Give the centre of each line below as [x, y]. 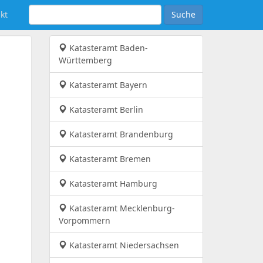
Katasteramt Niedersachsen [123, 245]
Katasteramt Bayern [107, 85]
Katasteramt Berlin [105, 109]
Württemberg [85, 60]
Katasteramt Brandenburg [120, 134]
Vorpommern [84, 220]
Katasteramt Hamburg [112, 183]
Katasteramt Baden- [107, 48]
